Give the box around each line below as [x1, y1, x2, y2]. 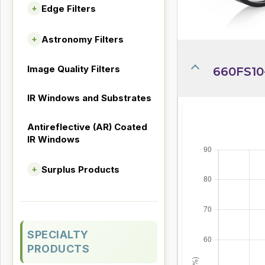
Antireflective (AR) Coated [27, 121, 147, 132]
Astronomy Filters [41, 33, 124, 45]
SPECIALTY [27, 228, 89, 241]
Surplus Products [41, 163, 119, 175]
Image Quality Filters [27, 63, 120, 75]
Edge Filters [41, 2, 96, 14]
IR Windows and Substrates [27, 92, 151, 104]
